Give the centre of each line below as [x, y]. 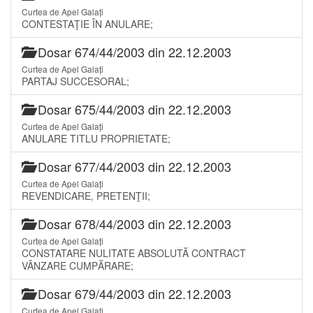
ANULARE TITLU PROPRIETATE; [96, 138]
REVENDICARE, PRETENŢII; [86, 195]
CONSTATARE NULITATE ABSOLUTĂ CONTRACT [134, 253]
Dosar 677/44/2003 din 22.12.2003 [133, 166]
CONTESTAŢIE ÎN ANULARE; [87, 23]
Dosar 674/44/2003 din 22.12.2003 [133, 51]
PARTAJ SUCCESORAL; [75, 81]
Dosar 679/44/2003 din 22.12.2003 [133, 293]
